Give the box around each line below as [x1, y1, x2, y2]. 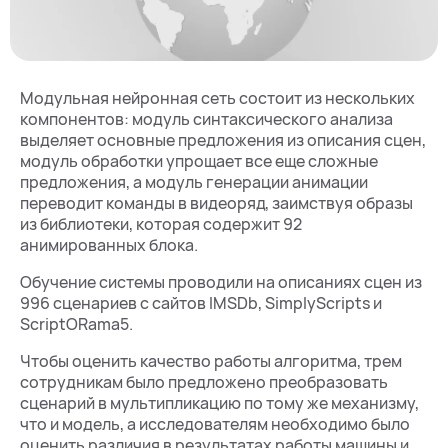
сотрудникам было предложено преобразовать [20, 371, 388, 393]
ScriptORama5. [20, 313, 133, 335]
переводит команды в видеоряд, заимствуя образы [20, 192, 413, 214]
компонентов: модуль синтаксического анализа [20, 108, 393, 130]
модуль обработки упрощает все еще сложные [20, 150, 378, 172]
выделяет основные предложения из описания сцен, [20, 129, 426, 151]
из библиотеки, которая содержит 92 [20, 213, 302, 235]
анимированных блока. [20, 234, 198, 256]
